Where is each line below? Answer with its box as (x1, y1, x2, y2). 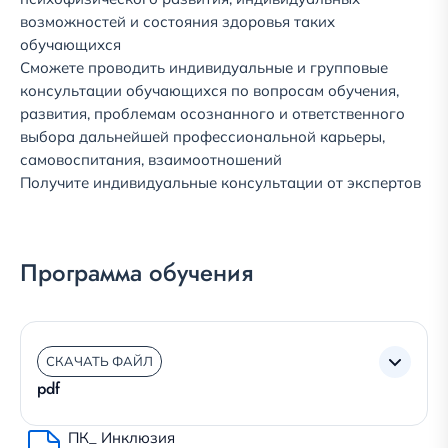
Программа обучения (20, 255, 253, 290)
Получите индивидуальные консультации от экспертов (20, 173, 421, 192)
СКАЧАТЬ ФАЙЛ (46, 353, 153, 369)
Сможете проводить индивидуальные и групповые (20, 58, 388, 77)
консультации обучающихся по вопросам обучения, (20, 81, 399, 100)
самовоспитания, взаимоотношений (20, 150, 282, 169)
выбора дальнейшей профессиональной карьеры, (20, 127, 385, 146)
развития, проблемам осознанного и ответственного (20, 104, 405, 123)
